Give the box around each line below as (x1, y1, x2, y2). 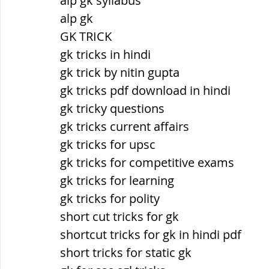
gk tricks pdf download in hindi (60, 82, 231, 98)
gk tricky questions (60, 100, 165, 116)
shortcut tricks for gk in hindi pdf (60, 226, 241, 243)
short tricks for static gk (60, 244, 192, 261)
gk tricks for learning (60, 172, 174, 189)
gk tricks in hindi (60, 46, 151, 62)
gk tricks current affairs (60, 118, 189, 134)
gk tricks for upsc (60, 136, 156, 153)
